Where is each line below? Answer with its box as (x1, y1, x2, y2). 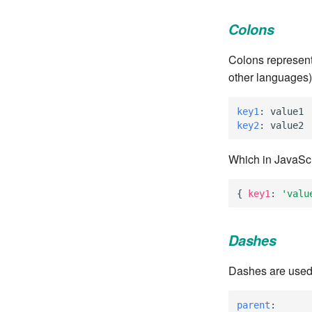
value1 (270, 105, 304, 117)
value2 (270, 119, 304, 131)
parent (237, 299, 270, 311)
